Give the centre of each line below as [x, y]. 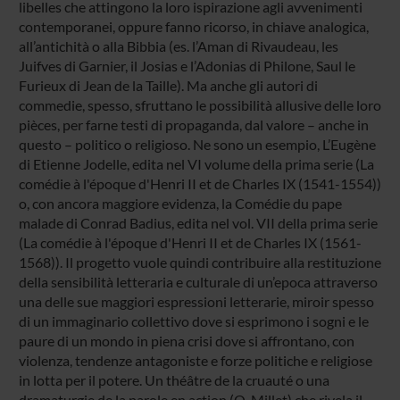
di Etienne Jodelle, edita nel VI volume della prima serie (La [196, 163]
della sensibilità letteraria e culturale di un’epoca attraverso [198, 281]
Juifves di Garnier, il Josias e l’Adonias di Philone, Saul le [187, 65]
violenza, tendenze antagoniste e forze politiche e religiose [195, 360]
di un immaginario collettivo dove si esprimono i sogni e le [193, 321]
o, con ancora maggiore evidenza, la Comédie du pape [180, 203]
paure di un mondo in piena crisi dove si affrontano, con [186, 340]
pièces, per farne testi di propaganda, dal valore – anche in [193, 124]
